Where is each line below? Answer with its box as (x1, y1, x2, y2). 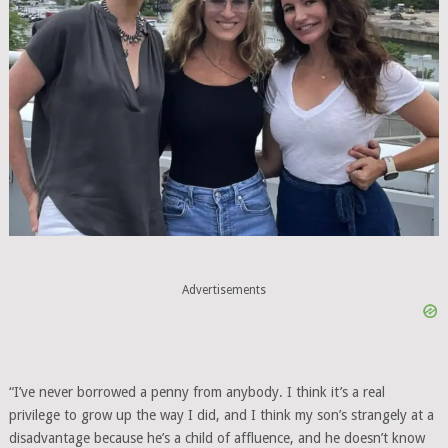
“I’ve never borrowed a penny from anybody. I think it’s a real (8, 383, 385, 400)
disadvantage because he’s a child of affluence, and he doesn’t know (8, 429, 425, 446)
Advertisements (181, 283, 266, 298)
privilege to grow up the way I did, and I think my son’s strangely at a (8, 406, 434, 423)
